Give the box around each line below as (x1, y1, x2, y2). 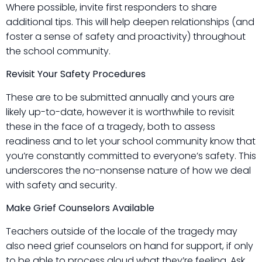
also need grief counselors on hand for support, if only (6, 239, 253, 253)
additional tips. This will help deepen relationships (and (6, 15, 254, 29)
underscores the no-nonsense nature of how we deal (6, 163, 251, 177)
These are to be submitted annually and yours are (6, 90, 235, 104)
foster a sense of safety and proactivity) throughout (6, 29, 246, 43)
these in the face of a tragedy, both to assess (6, 119, 215, 133)
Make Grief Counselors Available (6, 201, 154, 215)
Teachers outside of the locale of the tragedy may (6, 224, 237, 238)
